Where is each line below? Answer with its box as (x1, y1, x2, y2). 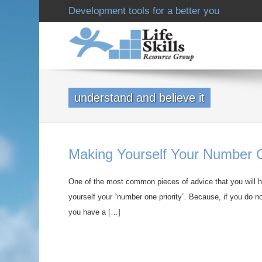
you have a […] (68, 208, 120, 216)
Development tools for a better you (68, 5, 219, 16)
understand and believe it (74, 91, 205, 104)
